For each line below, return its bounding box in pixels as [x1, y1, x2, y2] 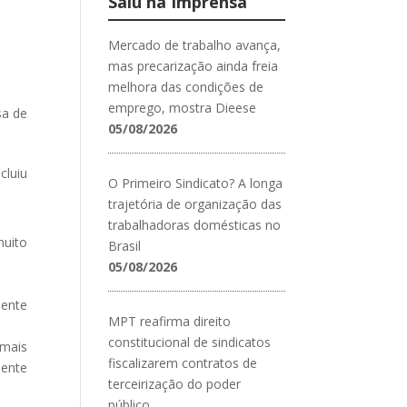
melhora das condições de [108, 77, 264, 95]
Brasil [108, 236, 142, 254]
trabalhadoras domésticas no [108, 215, 282, 233]
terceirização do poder [108, 374, 242, 392]
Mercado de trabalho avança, [108, 35, 282, 54]
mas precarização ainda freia [108, 56, 279, 74]
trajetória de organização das [108, 194, 283, 213]
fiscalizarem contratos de [108, 353, 258, 372]
